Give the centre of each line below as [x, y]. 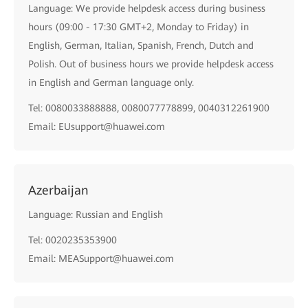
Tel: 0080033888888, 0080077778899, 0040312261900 [149, 108]
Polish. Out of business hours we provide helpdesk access [151, 64]
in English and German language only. [111, 82]
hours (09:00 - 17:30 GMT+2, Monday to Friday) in [139, 27]
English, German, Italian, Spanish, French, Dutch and [141, 45]
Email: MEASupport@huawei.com [101, 258]
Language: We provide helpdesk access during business [147, 8]
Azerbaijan [58, 190]
